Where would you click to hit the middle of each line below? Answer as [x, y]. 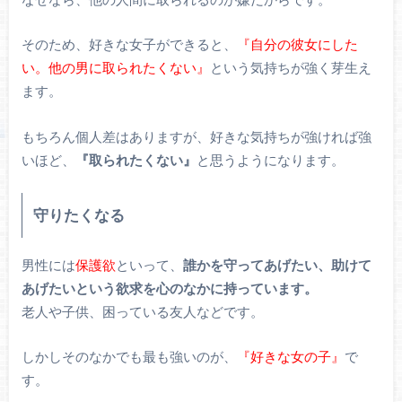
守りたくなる [79, 215]
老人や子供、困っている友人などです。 [142, 311]
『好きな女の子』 [290, 357]
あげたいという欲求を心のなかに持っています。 [169, 288]
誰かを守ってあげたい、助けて [277, 264]
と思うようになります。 [270, 159]
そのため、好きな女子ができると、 [129, 44]
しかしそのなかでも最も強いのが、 [129, 357]
